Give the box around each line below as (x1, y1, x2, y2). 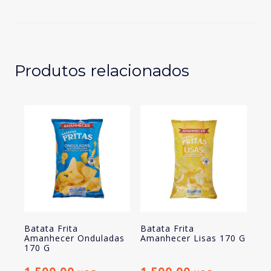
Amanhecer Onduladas (24, 232, 125, 244)
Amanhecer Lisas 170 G (140, 232, 246, 244)
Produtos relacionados (14, 61, 189, 80)
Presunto (13, 17, 56, 31)
